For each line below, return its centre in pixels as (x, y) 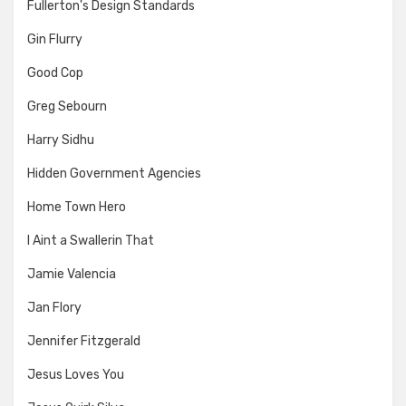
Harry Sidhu (61, 140)
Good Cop (55, 72)
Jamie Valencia (72, 274)
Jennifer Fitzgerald (84, 341)
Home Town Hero (77, 207)
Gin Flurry (55, 39)
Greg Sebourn (67, 106)
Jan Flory (54, 307)
